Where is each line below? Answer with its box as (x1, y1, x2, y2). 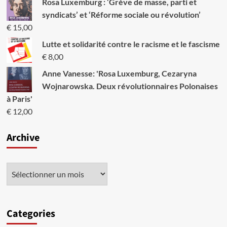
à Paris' (6, 94, 32, 103)
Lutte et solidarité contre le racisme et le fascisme (42, 39, 220, 49)
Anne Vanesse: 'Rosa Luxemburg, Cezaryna (42, 68, 197, 78)
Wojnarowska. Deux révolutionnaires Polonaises (42, 81, 218, 91)
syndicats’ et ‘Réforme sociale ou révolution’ (42, 10, 201, 19)
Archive (6, 131, 40, 145)
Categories (6, 207, 55, 221)
